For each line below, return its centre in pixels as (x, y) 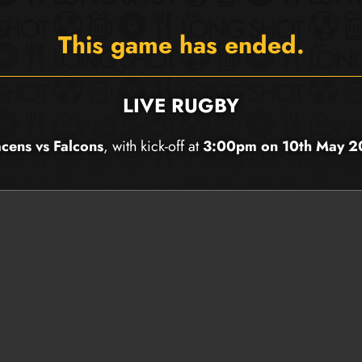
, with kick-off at (153, 146)
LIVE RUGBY (181, 105)
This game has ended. (181, 45)
